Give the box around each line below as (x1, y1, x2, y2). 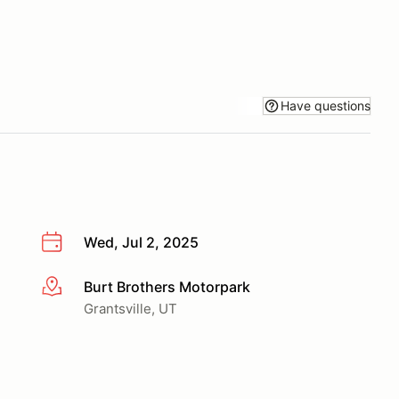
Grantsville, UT (84, 299, 177, 317)
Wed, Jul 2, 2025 (84, 233, 199, 251)
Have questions (281, 97, 370, 113)
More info (40, 278, 105, 297)
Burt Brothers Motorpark (84, 277, 250, 296)
